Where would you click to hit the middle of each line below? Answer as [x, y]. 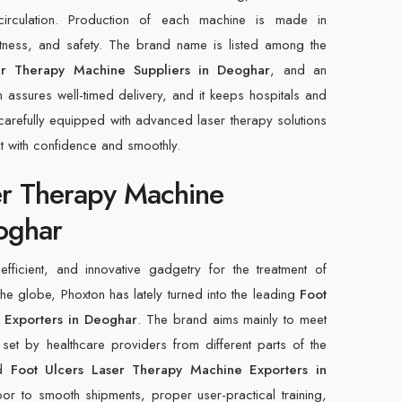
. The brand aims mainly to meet [232, 319]
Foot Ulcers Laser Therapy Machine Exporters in [168, 370]
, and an [299, 70]
